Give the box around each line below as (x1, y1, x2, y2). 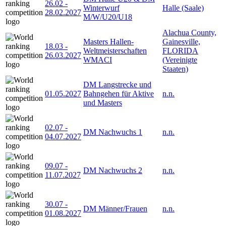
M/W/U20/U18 (83, 12, 132, 21)
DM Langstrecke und (83, 80, 151, 89)
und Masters (83, 98, 122, 107)
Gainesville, (162, 37, 200, 46)
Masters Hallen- (83, 37, 134, 46)
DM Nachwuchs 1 (83, 127, 142, 136)
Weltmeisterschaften (83, 46, 147, 55)
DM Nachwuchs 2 (83, 165, 142, 175)
